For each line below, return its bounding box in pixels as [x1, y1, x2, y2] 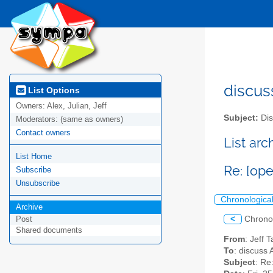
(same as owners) [60, 115, 123, 124]
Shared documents [16, 225, 82, 235]
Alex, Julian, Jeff [47, 101, 107, 111]
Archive [16, 202, 43, 212]
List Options [26, 85, 80, 95]
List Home [16, 152, 52, 161]
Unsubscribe [16, 179, 60, 188]
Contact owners [16, 128, 71, 138]
